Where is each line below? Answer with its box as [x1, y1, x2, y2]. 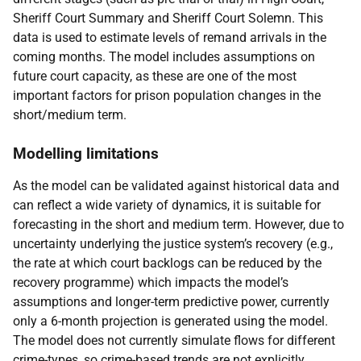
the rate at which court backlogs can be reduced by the [13, 255, 322, 271]
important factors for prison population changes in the [13, 88, 321, 103]
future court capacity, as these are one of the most [13, 68, 297, 84]
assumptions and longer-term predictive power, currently [13, 294, 330, 309]
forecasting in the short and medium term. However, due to [13, 217, 344, 232]
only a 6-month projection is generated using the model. [13, 313, 328, 329]
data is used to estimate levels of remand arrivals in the [13, 30, 326, 45]
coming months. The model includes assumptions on [13, 49, 315, 64]
